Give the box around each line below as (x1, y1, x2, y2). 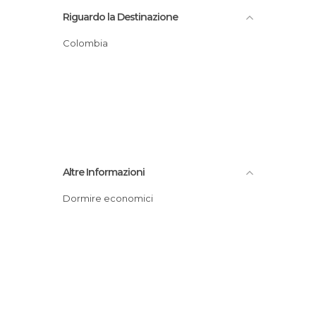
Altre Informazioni (63, 165, 145, 178)
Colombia (70, 37, 108, 49)
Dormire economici (71, 192, 153, 204)
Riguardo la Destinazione (63, 10, 178, 23)
